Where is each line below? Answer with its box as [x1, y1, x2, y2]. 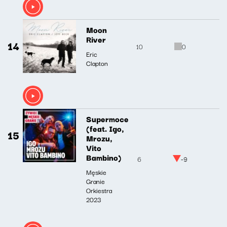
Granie [86, 175, 105, 186]
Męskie [86, 166, 106, 177]
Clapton [86, 58, 108, 68]
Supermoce [86, 112, 129, 125]
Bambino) [86, 150, 121, 163]
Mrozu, [86, 131, 112, 144]
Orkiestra [86, 184, 112, 195]
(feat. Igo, [86, 122, 124, 134]
